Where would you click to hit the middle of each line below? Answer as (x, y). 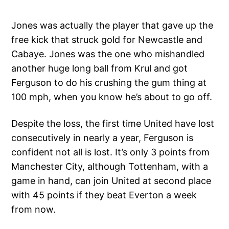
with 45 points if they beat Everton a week (104, 195)
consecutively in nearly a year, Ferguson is (102, 138)
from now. (34, 210)
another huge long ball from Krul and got (100, 68)
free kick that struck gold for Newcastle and (107, 40)
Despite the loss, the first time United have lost (113, 124)
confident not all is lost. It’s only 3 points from (111, 152)
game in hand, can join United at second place (111, 181)
